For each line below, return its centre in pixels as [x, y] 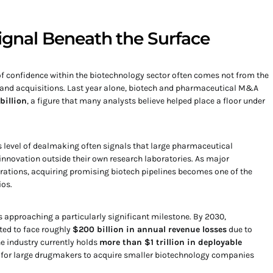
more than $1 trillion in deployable [171, 242]
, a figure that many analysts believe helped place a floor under [146, 101]
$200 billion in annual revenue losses [150, 229]
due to [239, 229]
